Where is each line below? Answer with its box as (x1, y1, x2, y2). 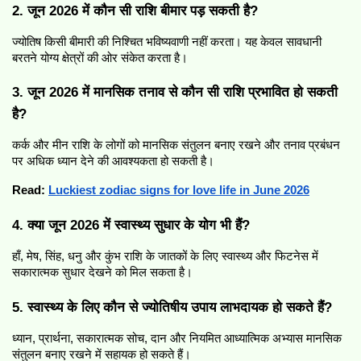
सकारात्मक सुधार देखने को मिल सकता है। (12, 265, 193, 279)
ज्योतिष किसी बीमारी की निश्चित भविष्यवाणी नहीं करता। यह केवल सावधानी (12, 35, 322, 48)
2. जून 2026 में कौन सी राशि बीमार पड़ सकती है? (12, 2, 258, 19)
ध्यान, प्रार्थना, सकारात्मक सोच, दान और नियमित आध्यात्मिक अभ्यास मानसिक (12, 331, 342, 345)
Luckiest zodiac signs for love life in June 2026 (48, 184, 309, 197)
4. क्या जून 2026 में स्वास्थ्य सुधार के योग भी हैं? (12, 216, 250, 233)
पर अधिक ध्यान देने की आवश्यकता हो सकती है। (12, 155, 214, 168)
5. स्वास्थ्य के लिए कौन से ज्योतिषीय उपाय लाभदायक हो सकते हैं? (12, 298, 332, 315)
